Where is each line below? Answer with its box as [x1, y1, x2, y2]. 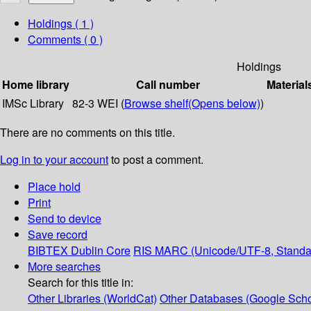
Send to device [28, 210, 101, 227]
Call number [136, 76, 200, 93]
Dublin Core [71, 242, 131, 259]
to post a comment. [108, 151, 203, 168]
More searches [28, 258, 101, 275]
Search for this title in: [28, 274, 133, 291]
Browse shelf [124, 95, 188, 112]
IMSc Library [2, 95, 64, 112]
